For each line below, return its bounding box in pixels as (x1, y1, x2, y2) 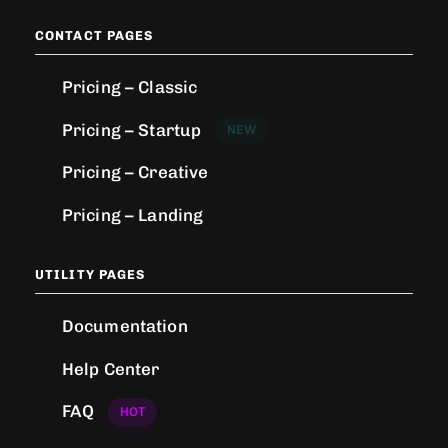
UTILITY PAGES (35, 267, 146, 283)
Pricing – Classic (61, 76, 198, 97)
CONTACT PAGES (35, 27, 154, 43)
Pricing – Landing (61, 205, 204, 226)
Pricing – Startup (61, 119, 202, 140)
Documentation (61, 315, 188, 336)
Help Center (61, 358, 160, 379)
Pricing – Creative (61, 162, 209, 183)
